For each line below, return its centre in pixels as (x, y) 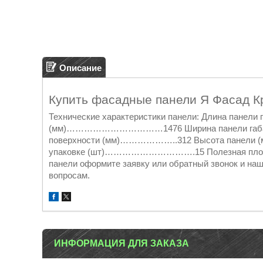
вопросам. (69, 176)
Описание (80, 68)
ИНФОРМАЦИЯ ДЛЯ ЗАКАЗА (122, 244)
